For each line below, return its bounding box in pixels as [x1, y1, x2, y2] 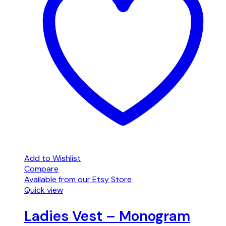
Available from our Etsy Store [24, 174, 132, 185]
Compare [24, 163, 59, 174]
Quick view [24, 184, 63, 195]
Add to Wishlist [24, 152, 81, 163]
